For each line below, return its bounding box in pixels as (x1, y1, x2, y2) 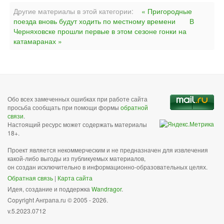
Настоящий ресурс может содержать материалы (7, 120, 147, 128)
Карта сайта (57, 173, 92, 182)
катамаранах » (13, 36, 62, 46)
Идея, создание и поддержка (7, 184, 91, 193)
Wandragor (91, 184, 121, 193)
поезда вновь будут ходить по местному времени (13, 16, 175, 26)
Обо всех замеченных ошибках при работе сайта (7, 94, 147, 103)
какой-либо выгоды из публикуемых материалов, (7, 154, 145, 162)
